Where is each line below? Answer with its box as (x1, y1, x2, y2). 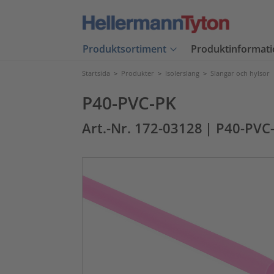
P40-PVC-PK (82, 91, 176, 114)
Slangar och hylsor (210, 68, 270, 78)
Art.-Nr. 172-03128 (82, 119, 202, 137)
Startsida (82, 68, 110, 78)
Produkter (121, 68, 154, 78)
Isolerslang (165, 68, 199, 78)
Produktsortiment (83, 42, 166, 56)
